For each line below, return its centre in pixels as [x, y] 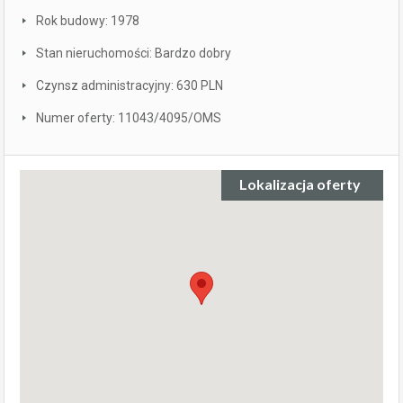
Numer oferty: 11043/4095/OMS [129, 117]
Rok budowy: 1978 [88, 20]
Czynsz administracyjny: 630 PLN [130, 85]
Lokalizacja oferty [300, 184]
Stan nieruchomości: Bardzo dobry [134, 53]
